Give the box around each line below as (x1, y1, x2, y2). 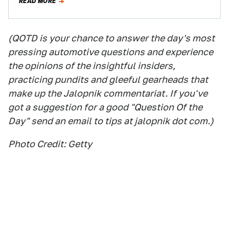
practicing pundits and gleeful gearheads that (8, 74, 208, 85)
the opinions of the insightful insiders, (8, 60, 175, 71)
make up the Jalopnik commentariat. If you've (8, 88, 208, 99)
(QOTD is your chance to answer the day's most (8, 33, 215, 43)
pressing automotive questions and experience (8, 47, 213, 57)
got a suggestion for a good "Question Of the (8, 102, 202, 112)
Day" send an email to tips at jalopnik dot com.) (8, 116, 214, 126)
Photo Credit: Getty (8, 139, 92, 149)
